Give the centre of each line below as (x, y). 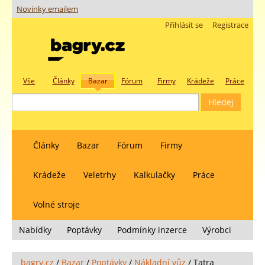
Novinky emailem (47, 9)
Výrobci (217, 230)
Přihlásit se (184, 25)
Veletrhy (100, 175)
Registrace (230, 25)
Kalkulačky (154, 175)
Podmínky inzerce (152, 230)
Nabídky (35, 230)
